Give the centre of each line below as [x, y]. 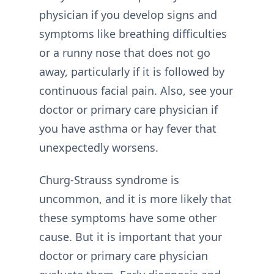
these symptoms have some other [128, 218]
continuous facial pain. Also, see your [136, 90]
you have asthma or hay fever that [128, 128]
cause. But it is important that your [131, 237]
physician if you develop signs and [128, 14]
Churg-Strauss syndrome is [109, 180]
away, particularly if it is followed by [132, 71]
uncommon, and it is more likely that [135, 199]
